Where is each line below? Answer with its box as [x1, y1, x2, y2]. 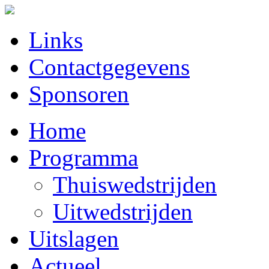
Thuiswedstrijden [53, 172, 217, 198]
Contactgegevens [29, 54, 190, 80]
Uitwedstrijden [53, 199, 193, 225]
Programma [29, 145, 138, 171]
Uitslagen [29, 226, 119, 252]
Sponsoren [29, 81, 129, 107]
